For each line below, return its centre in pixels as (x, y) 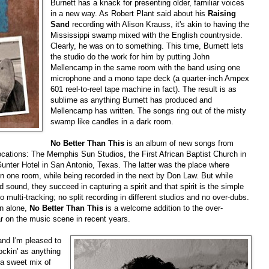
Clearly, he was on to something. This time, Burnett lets (147, 46)
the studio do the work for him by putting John (130, 56)
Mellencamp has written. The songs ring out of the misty (149, 110)
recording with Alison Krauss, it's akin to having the (160, 24)
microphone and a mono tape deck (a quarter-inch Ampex (150, 78)
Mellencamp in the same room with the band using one (146, 67)
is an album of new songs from (179, 143)
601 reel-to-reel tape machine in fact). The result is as (144, 89)
